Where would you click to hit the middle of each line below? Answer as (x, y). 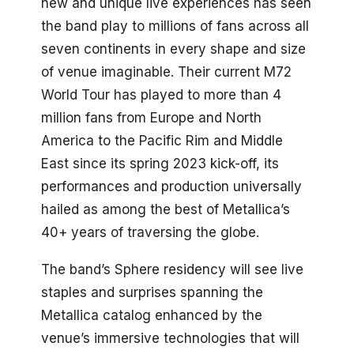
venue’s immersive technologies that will (170, 338)
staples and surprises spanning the (152, 292)
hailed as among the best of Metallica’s (166, 209)
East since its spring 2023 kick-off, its (160, 163)
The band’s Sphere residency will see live (172, 269)
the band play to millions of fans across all (175, 26)
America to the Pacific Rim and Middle (162, 140)
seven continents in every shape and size (173, 49)
